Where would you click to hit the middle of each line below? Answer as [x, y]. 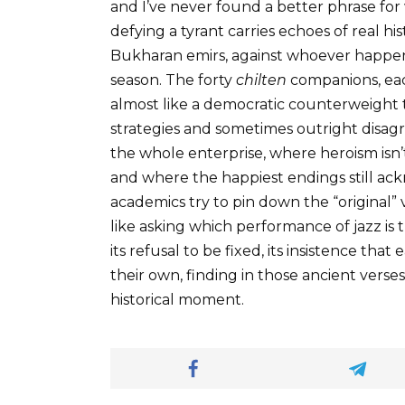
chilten [261, 80]
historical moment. [177, 300]
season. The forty [173, 80]
